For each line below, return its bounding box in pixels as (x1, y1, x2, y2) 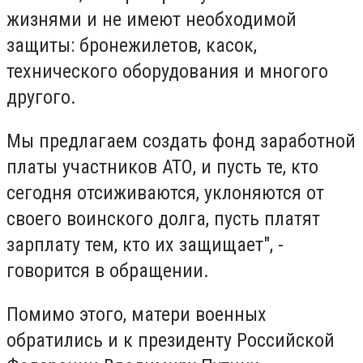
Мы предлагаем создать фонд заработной (6, 129, 356, 152)
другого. (6, 86, 76, 109)
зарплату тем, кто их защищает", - (6, 233, 284, 256)
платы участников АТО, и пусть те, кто (6, 155, 318, 178)
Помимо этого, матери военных (6, 302, 267, 326)
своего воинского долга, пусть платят (6, 207, 320, 230)
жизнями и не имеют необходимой (6, 8, 297, 32)
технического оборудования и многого (6, 60, 328, 83)
